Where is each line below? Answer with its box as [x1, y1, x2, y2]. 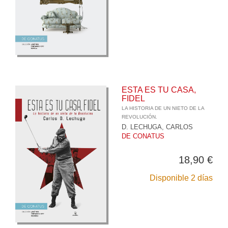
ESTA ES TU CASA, [122, 85, 196, 95]
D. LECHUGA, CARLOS [122, 123, 193, 131]
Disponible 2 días [150, 174, 213, 183]
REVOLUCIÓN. [122, 114, 157, 120]
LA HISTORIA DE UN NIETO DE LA [122, 105, 204, 111]
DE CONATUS [122, 132, 164, 140]
